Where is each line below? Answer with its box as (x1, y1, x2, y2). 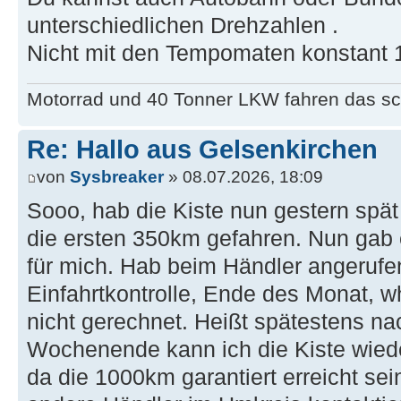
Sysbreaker (70, 167, 164, 187)
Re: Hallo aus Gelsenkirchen (27, 134, 378, 164)
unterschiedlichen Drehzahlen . (27, 13, 338, 38)
